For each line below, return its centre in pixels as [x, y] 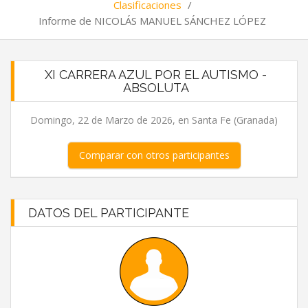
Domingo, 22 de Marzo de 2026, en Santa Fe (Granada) [154, 120]
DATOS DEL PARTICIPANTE [109, 213]
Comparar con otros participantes [154, 155]
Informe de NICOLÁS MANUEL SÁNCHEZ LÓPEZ [152, 21]
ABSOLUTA [156, 88]
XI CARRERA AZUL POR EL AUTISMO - [156, 75]
